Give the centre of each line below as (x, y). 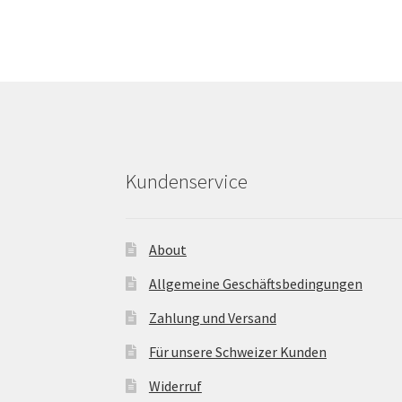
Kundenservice (187, 182)
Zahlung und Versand (212, 317)
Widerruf (175, 385)
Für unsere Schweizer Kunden (237, 351)
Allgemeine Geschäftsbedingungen (255, 283)
